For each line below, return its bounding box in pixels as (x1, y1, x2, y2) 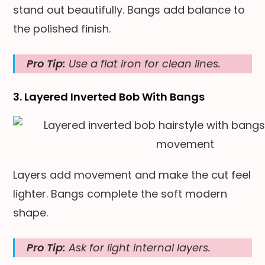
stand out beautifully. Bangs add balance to (13, 2, 245, 17)
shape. (13, 205, 49, 220)
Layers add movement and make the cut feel (13, 167, 251, 182)
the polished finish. (13, 21, 111, 36)
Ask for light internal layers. (66, 240, 211, 255)
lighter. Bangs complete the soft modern (13, 186, 228, 201)
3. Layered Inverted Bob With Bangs (13, 89, 205, 104)
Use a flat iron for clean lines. (66, 56, 221, 71)
